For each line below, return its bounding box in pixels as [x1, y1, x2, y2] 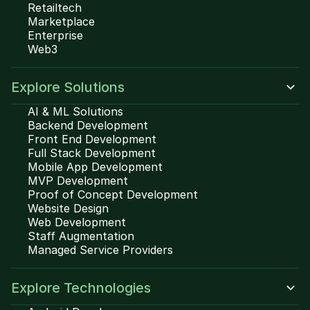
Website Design [28, 201, 109, 215]
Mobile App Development [28, 160, 163, 174]
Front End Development [28, 132, 156, 146]
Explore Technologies [11, 280, 151, 296]
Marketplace [28, 15, 95, 28]
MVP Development [28, 174, 128, 188]
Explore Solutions [11, 79, 125, 95]
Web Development [28, 215, 126, 229]
